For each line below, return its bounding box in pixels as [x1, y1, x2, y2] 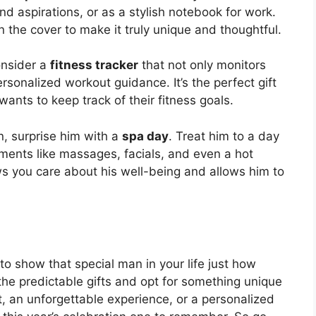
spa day [122, 128, 169, 143]
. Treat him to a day [169, 128, 279, 143]
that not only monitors [138, 58, 266, 73]
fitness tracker [50, 58, 138, 73]
